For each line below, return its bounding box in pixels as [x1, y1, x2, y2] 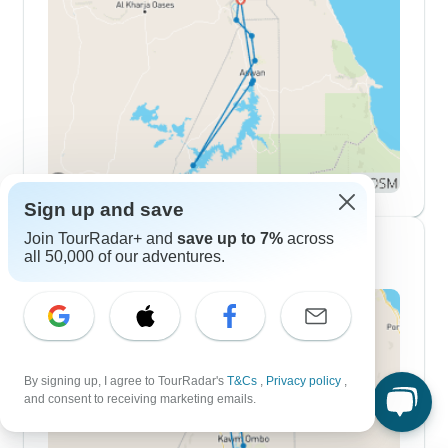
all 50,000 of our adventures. [24, 248, 225, 265]
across [283, 230, 334, 247]
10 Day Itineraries [72, 242, 231, 264]
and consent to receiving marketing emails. [24, 392, 256, 406]
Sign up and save [24, 199, 184, 220]
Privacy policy [266, 374, 344, 388]
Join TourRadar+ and [24, 230, 177, 247]
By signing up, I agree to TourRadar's [24, 374, 227, 388]
